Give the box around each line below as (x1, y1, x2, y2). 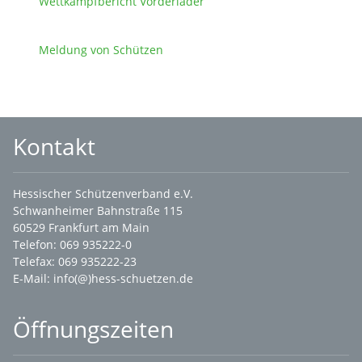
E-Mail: (13, 271, 53, 286)
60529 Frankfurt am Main (13, 220, 149, 235)
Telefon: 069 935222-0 (13, 237, 132, 252)
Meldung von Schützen (39, 41, 163, 57)
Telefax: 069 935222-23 (13, 254, 137, 269)
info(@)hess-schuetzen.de (53, 271, 193, 286)
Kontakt (13, 131, 95, 162)
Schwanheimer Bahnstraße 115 (13, 203, 183, 218)
